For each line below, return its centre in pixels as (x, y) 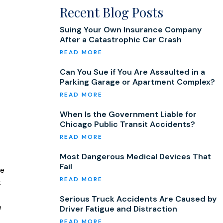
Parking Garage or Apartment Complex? (137, 82)
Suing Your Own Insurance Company (131, 30)
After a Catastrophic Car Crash (121, 40)
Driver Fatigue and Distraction (118, 209)
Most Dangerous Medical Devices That (135, 157)
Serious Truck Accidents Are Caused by (138, 199)
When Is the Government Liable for (128, 114)
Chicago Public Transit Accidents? (127, 124)
